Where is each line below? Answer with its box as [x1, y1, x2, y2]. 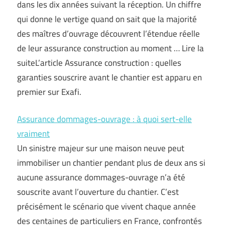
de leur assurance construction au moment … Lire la [17, 41, 204, 55]
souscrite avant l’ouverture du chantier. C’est [17, 185, 179, 199]
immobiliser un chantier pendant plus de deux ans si [17, 156, 205, 170]
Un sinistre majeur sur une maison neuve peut [17, 142, 184, 155]
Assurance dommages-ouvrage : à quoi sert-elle [17, 113, 192, 126]
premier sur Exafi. [17, 85, 81, 98]
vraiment [17, 127, 50, 141]
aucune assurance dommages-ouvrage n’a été [17, 171, 185, 184]
